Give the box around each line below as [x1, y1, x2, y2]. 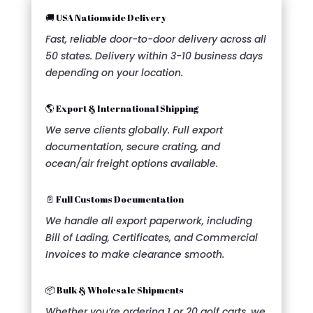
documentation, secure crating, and [45, 140, 220, 154]
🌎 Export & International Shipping [45, 102, 198, 115]
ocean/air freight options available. [45, 156, 218, 171]
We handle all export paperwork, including [45, 214, 252, 228]
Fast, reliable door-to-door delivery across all [45, 32, 266, 47]
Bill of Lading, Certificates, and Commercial [45, 231, 258, 245]
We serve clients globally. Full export [45, 123, 223, 138]
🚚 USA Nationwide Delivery [45, 11, 166, 24]
